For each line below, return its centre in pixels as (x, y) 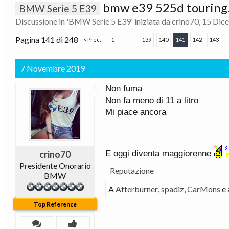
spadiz (173, 189)
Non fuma (124, 89)
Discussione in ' (42, 21)
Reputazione (132, 170)
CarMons (204, 189)
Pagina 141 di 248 (47, 40)
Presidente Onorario (55, 165)
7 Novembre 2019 (53, 68)
